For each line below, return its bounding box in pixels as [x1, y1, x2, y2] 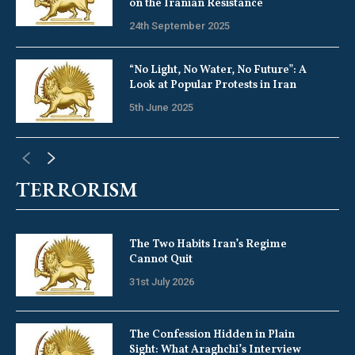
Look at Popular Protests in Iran [128, 78, 296, 94]
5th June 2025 [128, 101, 193, 114]
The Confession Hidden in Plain [128, 326, 295, 342]
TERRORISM [16, 175, 138, 203]
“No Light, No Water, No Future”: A [128, 63, 307, 78]
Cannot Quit [128, 251, 193, 267]
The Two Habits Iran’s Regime [128, 236, 287, 252]
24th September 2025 [128, 20, 230, 32]
